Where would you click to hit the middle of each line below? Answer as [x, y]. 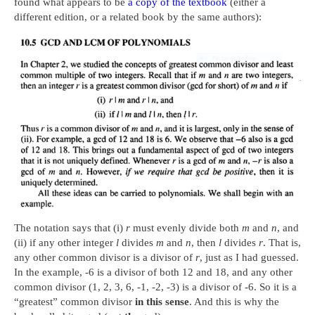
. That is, [282, 243]
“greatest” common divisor [75, 302]
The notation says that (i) [70, 228]
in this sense [162, 302]
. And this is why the [234, 302]
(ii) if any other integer [65, 243]
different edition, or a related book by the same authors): [138, 17]
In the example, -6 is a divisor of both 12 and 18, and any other [153, 272]
